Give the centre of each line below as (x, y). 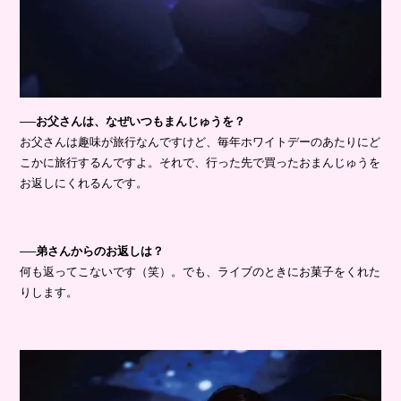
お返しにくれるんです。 (84, 183)
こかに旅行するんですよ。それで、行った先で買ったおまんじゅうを (200, 163)
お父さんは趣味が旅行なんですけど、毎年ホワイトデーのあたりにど (200, 142)
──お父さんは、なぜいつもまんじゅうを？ (133, 122)
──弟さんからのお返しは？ (92, 252)
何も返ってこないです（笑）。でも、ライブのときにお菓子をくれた (200, 272)
